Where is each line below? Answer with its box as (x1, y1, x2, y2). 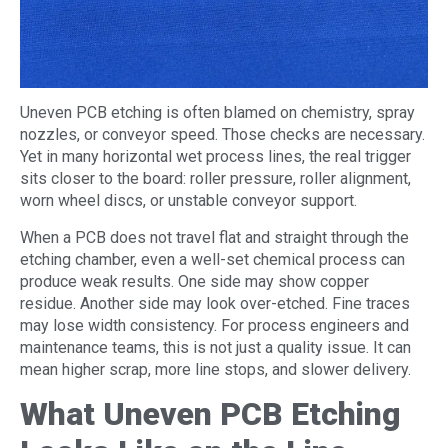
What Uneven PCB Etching (20, 395, 401, 434)
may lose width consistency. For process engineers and (20, 315, 409, 335)
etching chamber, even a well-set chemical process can (20, 249, 405, 269)
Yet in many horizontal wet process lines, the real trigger (20, 147, 411, 167)
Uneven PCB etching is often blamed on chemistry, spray (20, 103, 415, 123)
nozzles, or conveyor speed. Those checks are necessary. (20, 125, 425, 145)
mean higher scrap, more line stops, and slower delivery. (20, 359, 411, 379)
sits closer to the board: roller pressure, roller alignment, (20, 169, 411, 189)
